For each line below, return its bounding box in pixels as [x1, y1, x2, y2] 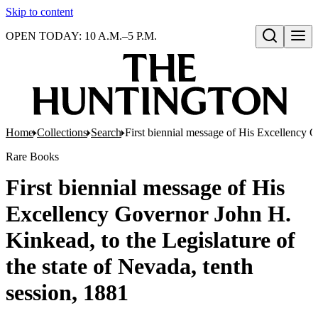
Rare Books [6, 150, 59, 163]
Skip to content [6, 6, 73, 18]
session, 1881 [6, 280, 128, 305]
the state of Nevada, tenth [6, 253, 253, 279]
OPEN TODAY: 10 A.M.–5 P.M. [6, 30, 157, 42]
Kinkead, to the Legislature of [6, 227, 295, 253]
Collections [37, 126, 87, 138]
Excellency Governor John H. [6, 201, 291, 226]
